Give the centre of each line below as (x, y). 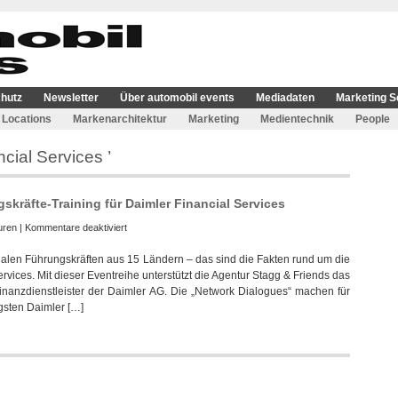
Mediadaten (285, 98)
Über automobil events (177, 98)
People (373, 119)
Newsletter (71, 98)
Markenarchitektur (120, 119)
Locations (27, 119)
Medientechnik (297, 119)
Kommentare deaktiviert (76, 227)
